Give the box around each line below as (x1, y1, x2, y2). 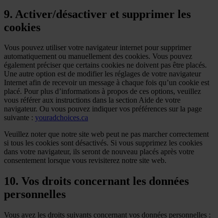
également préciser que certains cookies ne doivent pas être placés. (4, 61, 207, 70)
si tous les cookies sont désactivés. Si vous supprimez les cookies (4, 139, 202, 147)
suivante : (4, 113, 35, 122)
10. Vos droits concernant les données (4, 175, 189, 188)
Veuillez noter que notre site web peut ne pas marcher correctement (4, 130, 209, 139)
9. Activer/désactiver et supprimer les (4, 7, 191, 20)
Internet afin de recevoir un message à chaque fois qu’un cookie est (4, 78, 209, 87)
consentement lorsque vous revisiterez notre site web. (4, 156, 166, 165)
